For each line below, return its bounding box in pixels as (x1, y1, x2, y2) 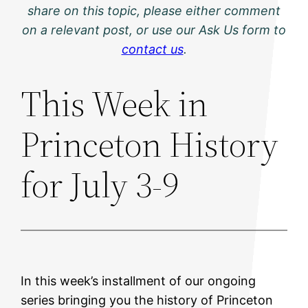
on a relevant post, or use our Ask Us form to (22, 23, 286, 38)
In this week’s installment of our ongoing (21, 274, 256, 289)
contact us (121, 42, 184, 57)
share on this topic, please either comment (27, 3, 280, 19)
